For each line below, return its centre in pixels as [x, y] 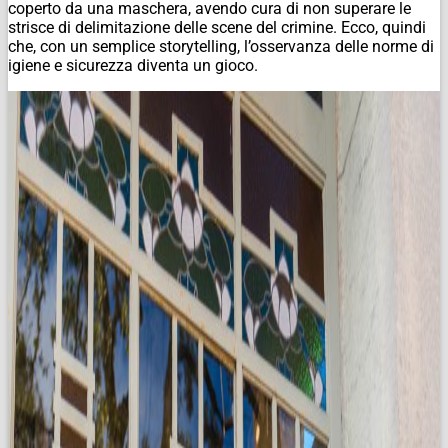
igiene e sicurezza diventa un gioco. [133, 65]
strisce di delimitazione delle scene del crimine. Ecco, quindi [217, 27]
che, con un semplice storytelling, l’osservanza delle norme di [221, 46]
